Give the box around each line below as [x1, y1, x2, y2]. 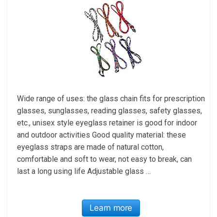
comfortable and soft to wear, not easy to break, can [17, 154, 192, 164]
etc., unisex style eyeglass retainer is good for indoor [17, 118, 197, 127]
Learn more [89, 202, 133, 213]
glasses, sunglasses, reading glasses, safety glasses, [17, 106, 202, 115]
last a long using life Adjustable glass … [17, 166, 151, 176]
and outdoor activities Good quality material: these [17, 130, 186, 139]
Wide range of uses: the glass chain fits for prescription [17, 93, 205, 103]
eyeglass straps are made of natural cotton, [17, 142, 164, 152]
